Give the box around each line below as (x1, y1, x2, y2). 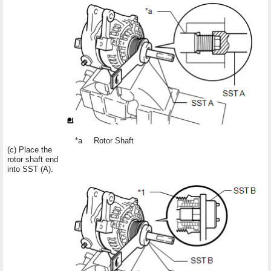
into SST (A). (7, 164, 53, 174)
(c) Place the (7, 145, 52, 154)
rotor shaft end (7, 154, 58, 164)
